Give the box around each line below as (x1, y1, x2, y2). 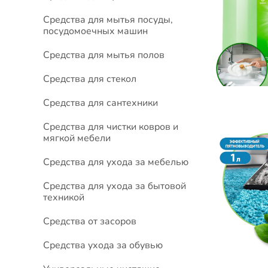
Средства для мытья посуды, (43, 13, 173, 27)
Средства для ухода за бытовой (43, 179, 187, 193)
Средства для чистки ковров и (43, 120, 179, 134)
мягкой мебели (43, 132, 111, 145)
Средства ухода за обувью (43, 239, 163, 252)
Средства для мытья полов (43, 48, 165, 62)
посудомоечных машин (43, 25, 148, 38)
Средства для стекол (43, 72, 137, 86)
